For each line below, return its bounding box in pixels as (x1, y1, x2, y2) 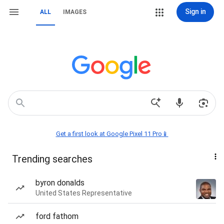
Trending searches (12, 153, 92, 165)
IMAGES (63, 8, 86, 15)
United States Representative (35, 189, 132, 197)
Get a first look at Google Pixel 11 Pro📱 (55, 130, 168, 137)
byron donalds (35, 178, 84, 187)
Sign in (184, 7, 206, 15)
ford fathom (35, 211, 78, 221)
